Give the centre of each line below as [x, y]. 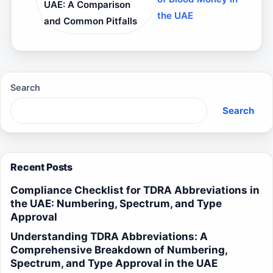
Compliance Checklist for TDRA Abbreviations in [135, 190]
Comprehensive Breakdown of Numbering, [119, 250]
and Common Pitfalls [91, 21]
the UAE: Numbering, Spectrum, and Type [116, 204]
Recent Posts [42, 167]
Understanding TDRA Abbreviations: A [109, 237]
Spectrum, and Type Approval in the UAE [114, 264]
